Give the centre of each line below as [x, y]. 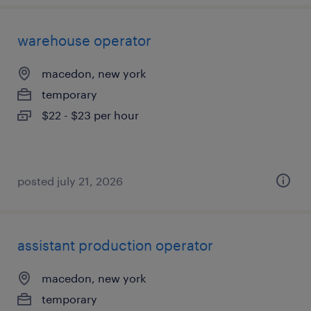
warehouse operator [84, 40]
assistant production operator [115, 245]
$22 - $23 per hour [90, 115]
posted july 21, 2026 [70, 181]
